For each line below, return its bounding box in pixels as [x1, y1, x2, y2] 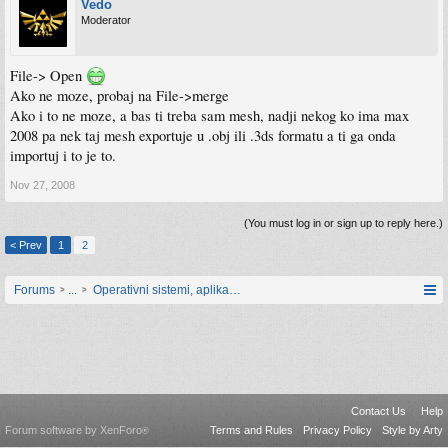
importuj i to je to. [10, 146, 116, 165]
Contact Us [351, 405, 406, 417]
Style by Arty [382, 424, 443, 436]
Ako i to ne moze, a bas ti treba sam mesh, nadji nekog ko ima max [10, 106, 409, 125]
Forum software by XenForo [5, 424, 142, 436]
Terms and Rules [210, 424, 293, 436]
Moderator [81, 14, 131, 26]
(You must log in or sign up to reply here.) [244, 217, 443, 229]
